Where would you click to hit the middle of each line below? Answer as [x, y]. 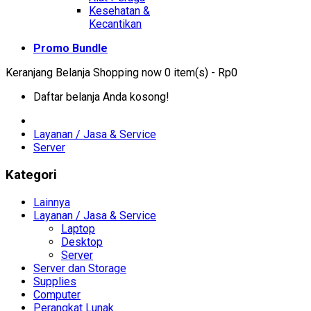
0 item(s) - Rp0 [201, 73]
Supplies [55, 281]
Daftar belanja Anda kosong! [101, 97]
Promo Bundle [70, 49]
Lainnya [52, 202]
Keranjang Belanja [49, 73]
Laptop [78, 228]
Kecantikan [115, 24]
